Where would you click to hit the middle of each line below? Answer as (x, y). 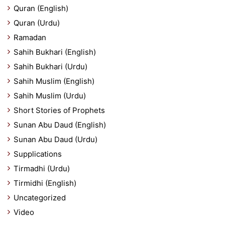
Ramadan (30, 37)
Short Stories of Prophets (59, 110)
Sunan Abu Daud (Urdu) (55, 139)
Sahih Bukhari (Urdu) (50, 67)
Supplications (38, 154)
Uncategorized (40, 198)
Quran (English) (41, 8)
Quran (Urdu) (37, 23)
